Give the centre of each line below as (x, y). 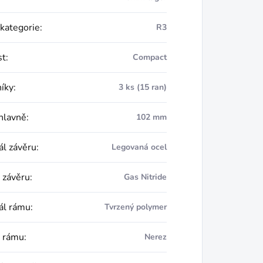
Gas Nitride (145, 177)
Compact (149, 57)
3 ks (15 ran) (142, 87)
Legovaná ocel (139, 147)
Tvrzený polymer (135, 207)
